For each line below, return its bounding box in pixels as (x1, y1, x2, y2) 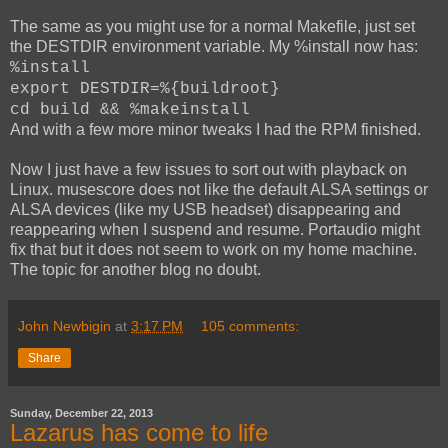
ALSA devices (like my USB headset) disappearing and (10, 200, 401, 218)
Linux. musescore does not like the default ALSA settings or (10, 180, 428, 198)
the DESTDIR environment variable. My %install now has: (10, 37, 418, 55)
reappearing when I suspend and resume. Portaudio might (10, 220, 420, 238)
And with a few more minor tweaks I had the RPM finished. (10, 120, 421, 138)
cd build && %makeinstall (10, 100, 250, 119)
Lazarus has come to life (10, 418, 268, 446)
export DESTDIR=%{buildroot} (10, 79, 280, 98)
